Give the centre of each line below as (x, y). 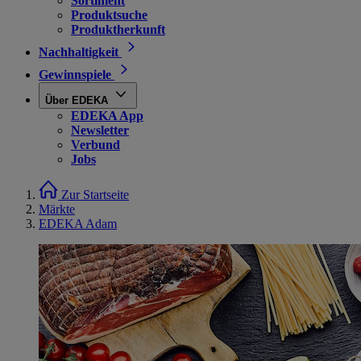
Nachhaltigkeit (79, 52)
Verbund (95, 145)
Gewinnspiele (75, 75)
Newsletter (100, 130)
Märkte (57, 209)
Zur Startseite (95, 195)
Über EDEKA (77, 100)
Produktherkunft (118, 29)
